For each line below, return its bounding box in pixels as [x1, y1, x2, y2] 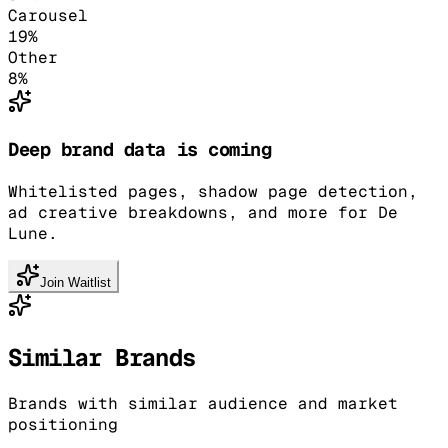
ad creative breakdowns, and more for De [8, 201, 398, 223]
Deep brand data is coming [8, 137, 272, 162]
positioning [8, 413, 118, 435]
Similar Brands [8, 341, 196, 373]
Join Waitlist [40, 274, 111, 290]
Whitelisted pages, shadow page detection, [8, 180, 418, 202]
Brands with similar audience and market [8, 392, 398, 414]
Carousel [8, 5, 88, 27]
